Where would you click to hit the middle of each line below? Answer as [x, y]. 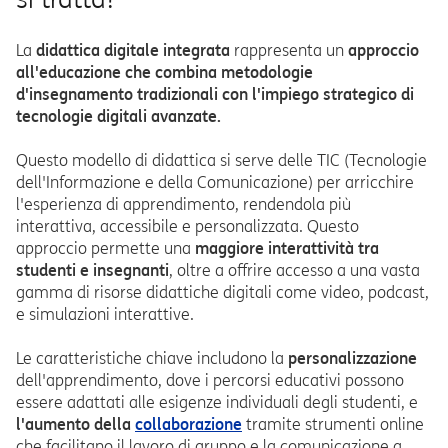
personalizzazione [352, 358]
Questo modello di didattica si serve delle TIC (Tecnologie [221, 160]
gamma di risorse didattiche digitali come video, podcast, [222, 292]
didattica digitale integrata [133, 50]
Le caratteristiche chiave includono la [152, 358]
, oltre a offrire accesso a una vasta [294, 270]
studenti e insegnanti [92, 270]
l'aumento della [75, 424]
